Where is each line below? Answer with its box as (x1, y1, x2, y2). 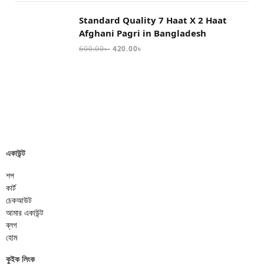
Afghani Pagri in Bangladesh (79, 27, 206, 39)
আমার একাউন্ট (6, 207, 44, 219)
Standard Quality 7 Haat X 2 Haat (79, 14, 227, 27)
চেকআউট (6, 194, 32, 206)
